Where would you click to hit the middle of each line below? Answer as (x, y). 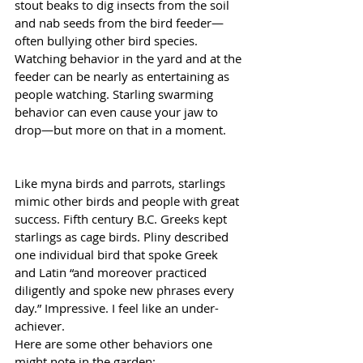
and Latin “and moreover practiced (112, 272)
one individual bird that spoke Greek (118, 254)
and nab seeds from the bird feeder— (119, 22)
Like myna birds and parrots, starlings (122, 183)
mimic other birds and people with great (128, 201)
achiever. (40, 325)
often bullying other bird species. (108, 40)
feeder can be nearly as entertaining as (124, 76)
